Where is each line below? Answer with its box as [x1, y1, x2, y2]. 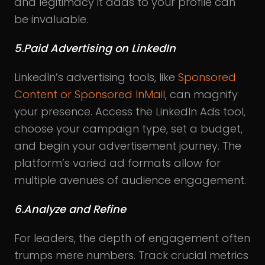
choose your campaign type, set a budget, [14, 121, 243, 136]
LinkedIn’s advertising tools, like [14, 69, 178, 85]
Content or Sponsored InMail [14, 86, 165, 102]
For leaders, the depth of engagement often [14, 230, 250, 245]
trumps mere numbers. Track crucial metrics [14, 247, 248, 263]
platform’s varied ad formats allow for [14, 155, 221, 170]
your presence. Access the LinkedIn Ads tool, [14, 104, 245, 119]
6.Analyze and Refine [14, 201, 126, 216]
